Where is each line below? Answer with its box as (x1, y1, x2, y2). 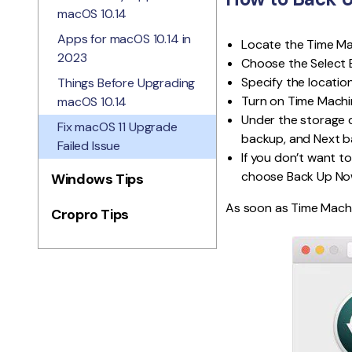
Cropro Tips (51, 205, 130, 224)
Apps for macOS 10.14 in (57, 31, 192, 47)
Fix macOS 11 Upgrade (57, 119, 178, 135)
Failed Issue (57, 137, 121, 154)
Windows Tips (51, 170, 144, 189)
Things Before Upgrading (57, 75, 196, 91)
